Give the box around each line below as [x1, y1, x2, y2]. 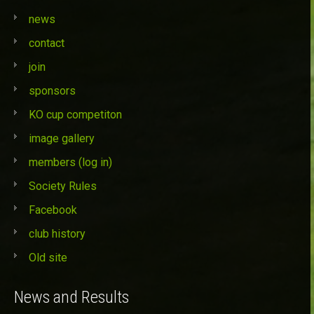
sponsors [29, 84, 76, 98]
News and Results [14, 287, 129, 308]
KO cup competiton [29, 108, 122, 122]
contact [29, 36, 64, 50]
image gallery [29, 132, 95, 146]
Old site [29, 251, 67, 265]
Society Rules [29, 179, 97, 193]
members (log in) [29, 156, 112, 170]
